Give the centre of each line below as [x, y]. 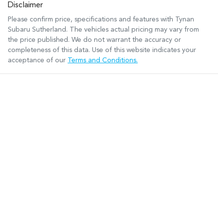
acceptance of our [37, 60]
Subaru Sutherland [37, 29]
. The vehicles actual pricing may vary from [133, 29]
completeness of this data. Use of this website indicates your [102, 50]
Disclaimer [25, 5]
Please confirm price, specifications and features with [91, 19]
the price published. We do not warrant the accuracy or [94, 40]
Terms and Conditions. [103, 60]
